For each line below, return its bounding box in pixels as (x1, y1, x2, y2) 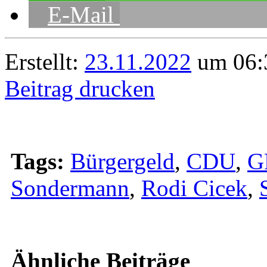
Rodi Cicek (141, 175, 247, 201)
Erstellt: (5, 49, 85, 75)
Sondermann (11, 175, 129, 201)
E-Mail (48, 2, 114, 28)
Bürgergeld (70, 148, 175, 175)
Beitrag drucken (5, 76, 155, 102)
